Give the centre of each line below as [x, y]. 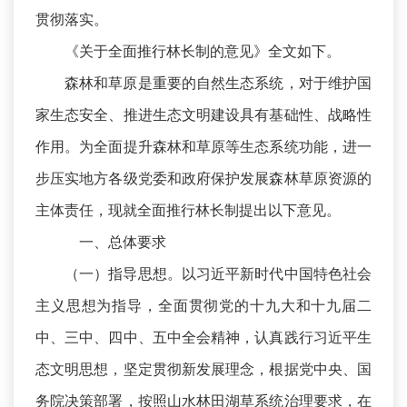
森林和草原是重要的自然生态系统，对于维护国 [218, 83]
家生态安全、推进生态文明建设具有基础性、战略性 [203, 115]
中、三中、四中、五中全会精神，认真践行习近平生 [203, 338]
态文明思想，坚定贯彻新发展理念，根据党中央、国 [203, 369]
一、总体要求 [115, 242]
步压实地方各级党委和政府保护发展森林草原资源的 [203, 179]
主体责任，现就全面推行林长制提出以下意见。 [188, 210]
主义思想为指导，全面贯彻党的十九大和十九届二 [203, 306]
